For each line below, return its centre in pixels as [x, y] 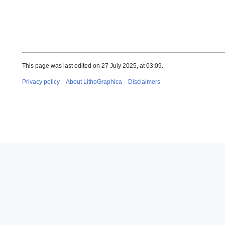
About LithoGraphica [94, 82]
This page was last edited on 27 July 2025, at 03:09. [93, 66]
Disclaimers [144, 82]
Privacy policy [41, 82]
